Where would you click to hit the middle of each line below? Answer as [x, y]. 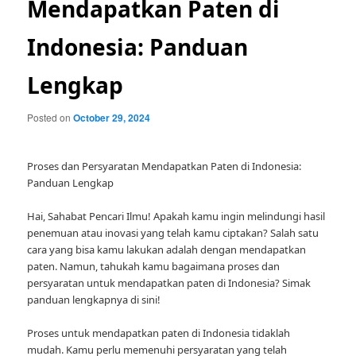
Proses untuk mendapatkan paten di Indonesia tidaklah [159, 333]
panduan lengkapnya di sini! [94, 300]
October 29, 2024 [112, 118]
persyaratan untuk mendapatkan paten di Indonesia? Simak [169, 283]
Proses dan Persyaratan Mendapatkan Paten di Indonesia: [164, 166]
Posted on [50, 117]
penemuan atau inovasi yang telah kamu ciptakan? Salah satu [173, 233]
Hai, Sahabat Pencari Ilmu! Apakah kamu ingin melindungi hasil [176, 217]
